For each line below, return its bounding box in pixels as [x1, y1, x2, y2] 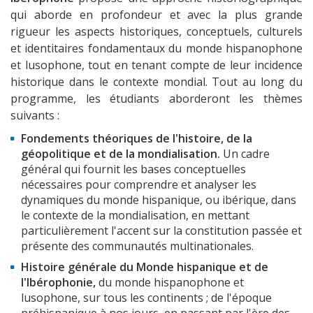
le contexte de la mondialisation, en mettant [21, 208, 249, 224]
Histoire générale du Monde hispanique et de [21, 259, 268, 275]
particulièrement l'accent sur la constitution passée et [21, 223, 302, 239]
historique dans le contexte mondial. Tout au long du [10, 74, 303, 90]
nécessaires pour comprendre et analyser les [21, 177, 256, 193]
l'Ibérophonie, [21, 275, 99, 291]
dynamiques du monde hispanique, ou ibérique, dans [21, 192, 296, 208]
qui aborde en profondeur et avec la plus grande [10, 7, 303, 23]
